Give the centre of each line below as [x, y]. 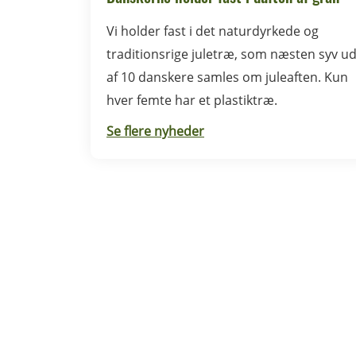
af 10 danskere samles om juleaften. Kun [227, 77]
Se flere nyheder [155, 131]
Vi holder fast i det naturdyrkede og [213, 31]
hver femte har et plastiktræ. [192, 100]
